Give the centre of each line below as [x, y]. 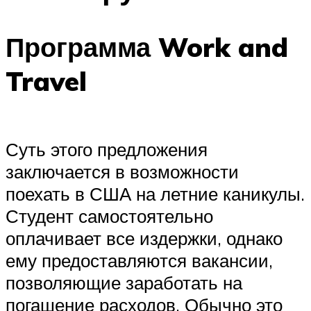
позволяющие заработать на [124, 282]
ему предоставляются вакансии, [139, 260]
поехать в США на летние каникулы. [155, 193]
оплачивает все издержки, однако [144, 238]
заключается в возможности [122, 171]
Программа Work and [147, 47]
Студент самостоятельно [109, 216]
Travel [46, 81]
